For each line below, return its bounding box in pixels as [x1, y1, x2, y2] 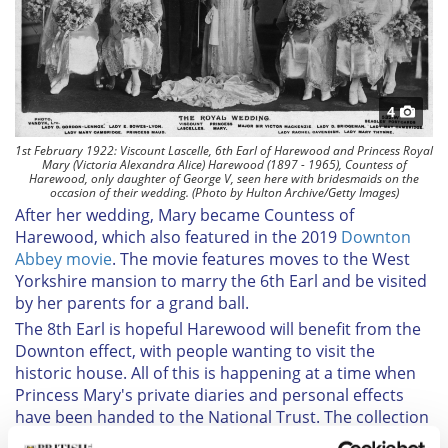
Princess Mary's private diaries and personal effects [15, 383, 404, 406]
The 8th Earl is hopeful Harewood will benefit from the [15, 317, 421, 340]
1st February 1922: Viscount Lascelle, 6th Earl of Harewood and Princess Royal [15, 141, 433, 159]
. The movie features [112, 247, 269, 270]
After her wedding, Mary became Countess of [15, 203, 354, 226]
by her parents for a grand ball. [15, 291, 249, 314]
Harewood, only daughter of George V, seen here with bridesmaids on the [29, 169, 419, 187]
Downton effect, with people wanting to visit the [15, 339, 375, 362]
